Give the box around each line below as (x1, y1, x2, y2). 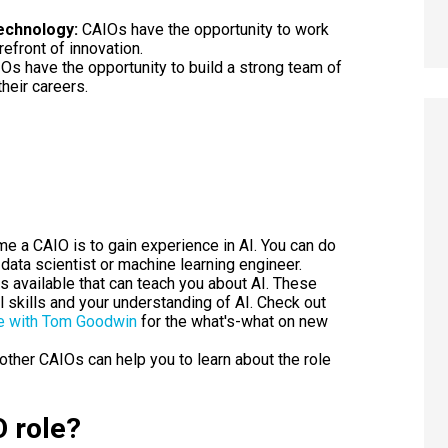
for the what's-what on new (136, 311, 328, 331)
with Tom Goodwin (8, 311, 137, 331)
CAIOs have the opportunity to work (81, 19, 329, 39)
